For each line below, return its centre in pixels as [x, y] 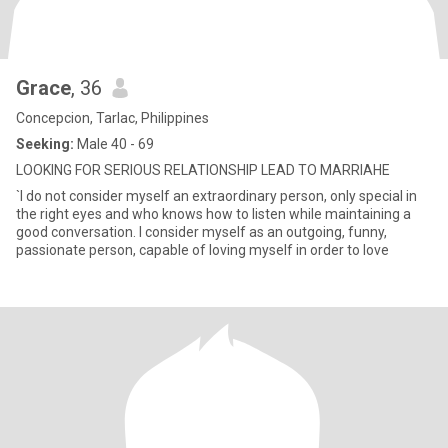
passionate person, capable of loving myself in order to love [202, 250]
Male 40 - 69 [114, 144]
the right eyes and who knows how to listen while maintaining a [213, 214]
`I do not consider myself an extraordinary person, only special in [216, 196]
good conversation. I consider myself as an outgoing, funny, [201, 232]
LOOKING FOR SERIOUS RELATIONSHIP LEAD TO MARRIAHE [203, 170]
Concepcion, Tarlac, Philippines [112, 118]
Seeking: [45, 144]
